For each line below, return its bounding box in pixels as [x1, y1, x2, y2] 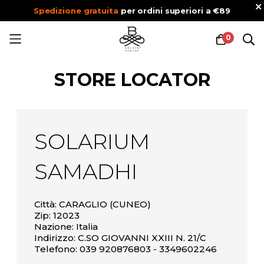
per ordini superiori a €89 [118, 6, 231, 15]
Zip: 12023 [34, 210, 80, 221]
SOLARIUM [34, 128, 150, 154]
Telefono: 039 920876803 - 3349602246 [34, 243, 217, 255]
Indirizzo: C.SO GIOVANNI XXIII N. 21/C [34, 232, 206, 243]
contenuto [8, 78, 57, 90]
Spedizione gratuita [33, 6, 118, 15]
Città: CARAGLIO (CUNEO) [34, 199, 151, 210]
